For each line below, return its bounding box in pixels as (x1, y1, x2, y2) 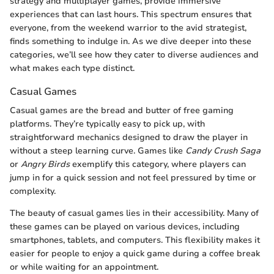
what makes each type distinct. (10, 62, 135, 74)
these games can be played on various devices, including (10, 220, 240, 232)
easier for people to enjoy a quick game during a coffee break (10, 247, 260, 259)
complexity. (10, 185, 56, 197)
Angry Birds (21, 158, 70, 170)
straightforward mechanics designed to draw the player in (10, 131, 248, 143)
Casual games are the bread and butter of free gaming (10, 104, 234, 116)
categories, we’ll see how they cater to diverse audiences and (10, 48, 259, 61)
